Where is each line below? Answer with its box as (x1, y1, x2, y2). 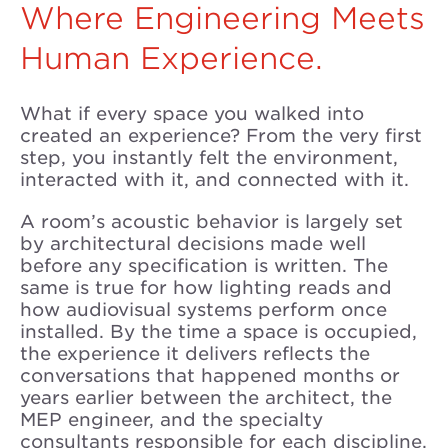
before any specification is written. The (20, 255, 388, 276)
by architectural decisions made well (20, 233, 366, 254)
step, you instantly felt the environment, (20, 147, 398, 168)
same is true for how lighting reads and (20, 277, 392, 298)
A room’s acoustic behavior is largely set (20, 211, 403, 232)
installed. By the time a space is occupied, (20, 321, 417, 342)
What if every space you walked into (20, 103, 364, 124)
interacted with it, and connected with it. (20, 169, 409, 190)
